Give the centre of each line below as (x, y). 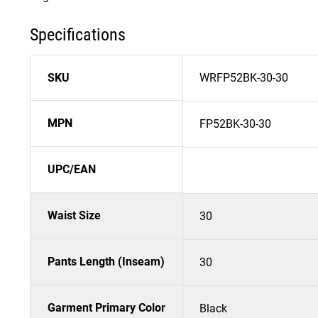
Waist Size (74, 216)
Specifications (78, 35)
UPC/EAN (72, 170)
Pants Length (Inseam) (106, 262)
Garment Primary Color (106, 308)
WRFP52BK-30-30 (244, 78)
